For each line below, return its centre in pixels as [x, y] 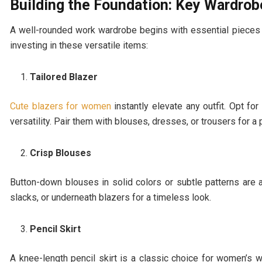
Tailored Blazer [64, 77]
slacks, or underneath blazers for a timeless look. [111, 197]
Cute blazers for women [61, 106]
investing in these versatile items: [79, 45]
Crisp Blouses [61, 153]
